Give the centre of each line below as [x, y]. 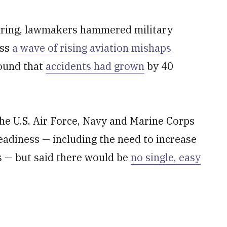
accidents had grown [95, 66]
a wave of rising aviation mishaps [92, 48]
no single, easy [166, 157]
